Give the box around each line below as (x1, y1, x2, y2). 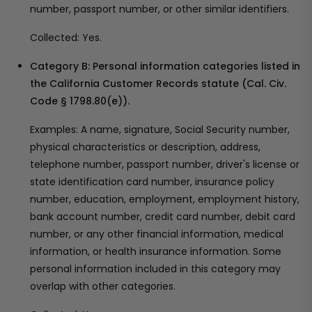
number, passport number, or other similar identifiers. (30, 2, 289, 16)
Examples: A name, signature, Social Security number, (30, 123, 290, 136)
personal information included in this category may (30, 262, 281, 276)
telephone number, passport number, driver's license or (30, 157, 299, 171)
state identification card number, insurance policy (30, 175, 274, 189)
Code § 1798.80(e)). (30, 94, 130, 108)
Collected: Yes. (30, 31, 102, 45)
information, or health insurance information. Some (30, 244, 281, 258)
